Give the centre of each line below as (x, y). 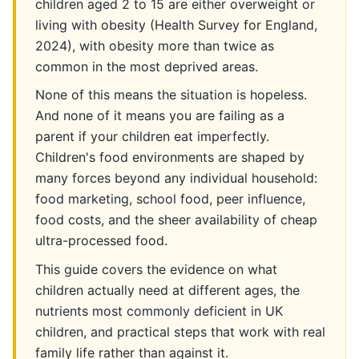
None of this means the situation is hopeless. (171, 95)
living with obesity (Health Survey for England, (176, 24)
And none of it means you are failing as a (160, 116)
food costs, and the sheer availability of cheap (176, 220)
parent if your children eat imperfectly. (152, 137)
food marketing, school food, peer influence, (170, 199)
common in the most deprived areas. (147, 66)
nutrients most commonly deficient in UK (159, 311)
